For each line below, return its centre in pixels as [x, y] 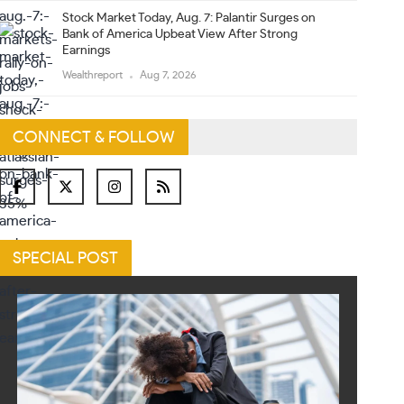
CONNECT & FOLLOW [94, 138]
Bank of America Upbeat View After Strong [180, 34]
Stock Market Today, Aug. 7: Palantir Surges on [189, 18]
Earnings [87, 50]
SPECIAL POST [66, 259]
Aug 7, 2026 [169, 75]
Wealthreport [94, 75]
